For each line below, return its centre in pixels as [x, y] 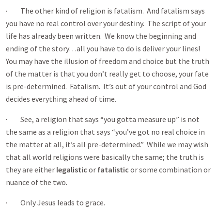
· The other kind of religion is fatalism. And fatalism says [105, 11]
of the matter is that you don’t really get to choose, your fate [107, 74]
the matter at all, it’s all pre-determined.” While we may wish [107, 144]
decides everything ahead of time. [61, 99]
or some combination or [170, 170]
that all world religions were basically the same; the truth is [105, 157]
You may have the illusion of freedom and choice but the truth [108, 61]
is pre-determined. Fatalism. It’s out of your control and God [106, 86]
